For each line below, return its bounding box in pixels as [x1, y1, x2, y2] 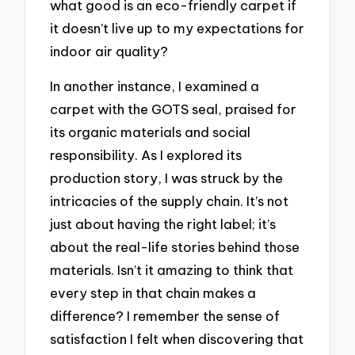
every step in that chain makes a [50, 284, 257, 302]
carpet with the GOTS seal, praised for [50, 101, 297, 118]
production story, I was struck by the [50, 170, 284, 187]
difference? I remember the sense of [50, 307, 281, 325]
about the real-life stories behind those [50, 239, 300, 256]
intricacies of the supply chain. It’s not [50, 193, 289, 210]
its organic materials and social [50, 124, 251, 141]
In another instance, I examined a [50, 78, 260, 95]
